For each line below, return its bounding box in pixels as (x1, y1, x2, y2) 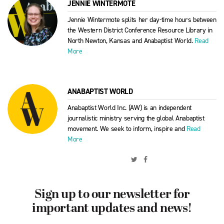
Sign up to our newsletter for (34, 188, 190, 202)
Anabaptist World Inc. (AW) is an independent (67, 103, 192, 113)
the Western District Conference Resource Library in (67, 25, 212, 35)
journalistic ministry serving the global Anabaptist (67, 113, 204, 123)
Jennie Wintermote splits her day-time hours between (67, 15, 216, 25)
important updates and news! (32, 202, 192, 216)
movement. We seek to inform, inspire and (67, 124, 187, 134)
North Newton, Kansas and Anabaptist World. (67, 36, 195, 46)
